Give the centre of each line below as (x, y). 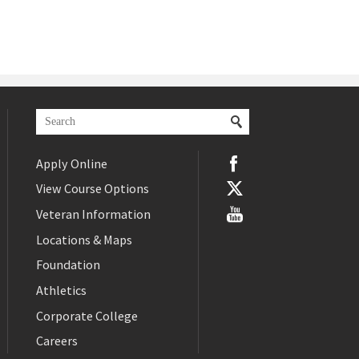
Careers (57, 341)
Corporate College (87, 315)
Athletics (61, 290)
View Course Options (93, 189)
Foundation (68, 265)
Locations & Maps (84, 239)
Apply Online (72, 163)
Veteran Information (93, 214)
